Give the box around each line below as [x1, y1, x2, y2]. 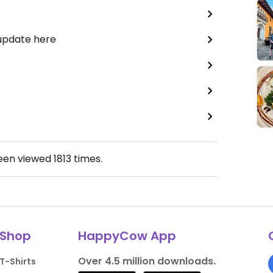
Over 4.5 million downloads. [77, 254, 216, 269]
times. [71, 152, 102, 166]
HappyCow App [77, 227, 176, 245]
